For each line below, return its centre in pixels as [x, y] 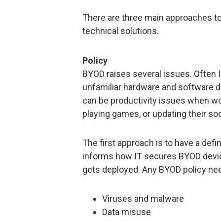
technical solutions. [121, 31]
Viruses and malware [143, 199]
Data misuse [127, 212]
